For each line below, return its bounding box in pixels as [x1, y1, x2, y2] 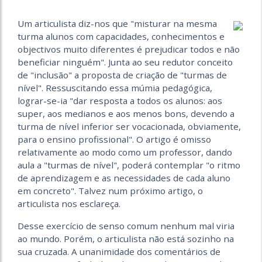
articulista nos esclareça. [18, 198, 120, 210]
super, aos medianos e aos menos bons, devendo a [18, 108, 235, 120]
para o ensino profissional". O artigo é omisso [18, 133, 211, 146]
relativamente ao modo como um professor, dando [18, 146, 232, 158]
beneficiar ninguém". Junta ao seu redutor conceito [18, 56, 233, 68]
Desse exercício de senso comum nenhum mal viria [18, 220, 235, 232]
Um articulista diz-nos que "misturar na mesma [18, 18, 217, 30]
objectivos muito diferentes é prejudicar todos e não [18, 43, 240, 56]
